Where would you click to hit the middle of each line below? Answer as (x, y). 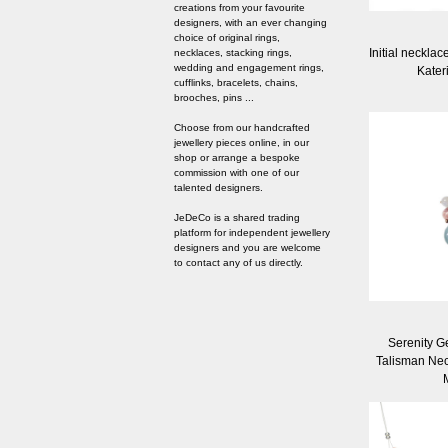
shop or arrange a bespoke (237, 158)
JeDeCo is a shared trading (237, 218)
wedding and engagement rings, (249, 68)
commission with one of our (236, 173)
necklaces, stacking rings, (233, 53)
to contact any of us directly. (238, 263)
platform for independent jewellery (252, 233)
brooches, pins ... (214, 98)
